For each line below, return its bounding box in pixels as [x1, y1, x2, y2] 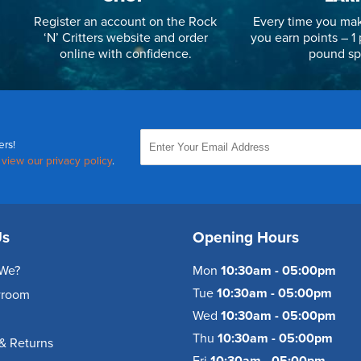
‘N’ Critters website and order [43, 30, 208, 47]
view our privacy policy [2, 155, 112, 168]
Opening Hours [193, 228, 299, 247]
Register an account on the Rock [34, 14, 218, 31]
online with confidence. [59, 46, 192, 63]
